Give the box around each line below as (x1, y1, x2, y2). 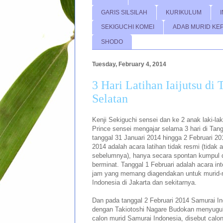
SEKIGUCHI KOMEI (101, 23, 154, 31)
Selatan (92, 92, 128, 106)
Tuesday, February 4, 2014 (92, 61, 166, 68)
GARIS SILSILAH (101, 8, 147, 16)
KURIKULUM (166, 8, 202, 16)
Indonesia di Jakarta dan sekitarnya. (92, 178, 197, 186)
